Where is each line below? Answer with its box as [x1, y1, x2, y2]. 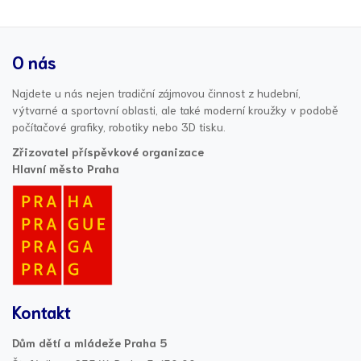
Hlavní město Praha [12, 161, 119, 176]
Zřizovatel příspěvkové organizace [12, 144, 204, 160]
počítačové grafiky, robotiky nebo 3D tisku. [12, 119, 226, 135]
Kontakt [12, 301, 71, 323]
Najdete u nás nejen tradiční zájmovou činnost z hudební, [12, 85, 301, 101]
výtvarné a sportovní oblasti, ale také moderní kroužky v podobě [12, 102, 338, 118]
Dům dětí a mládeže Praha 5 [12, 335, 167, 351]
